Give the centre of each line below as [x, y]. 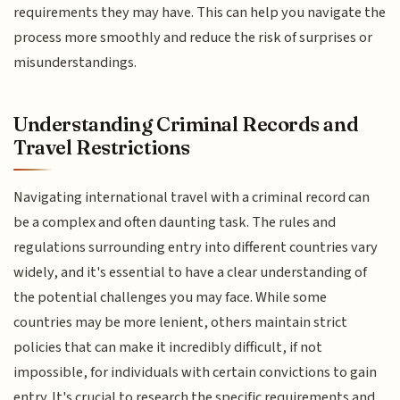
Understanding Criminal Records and [186, 124]
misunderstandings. [75, 62]
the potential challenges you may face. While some [171, 298]
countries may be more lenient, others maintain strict [181, 323]
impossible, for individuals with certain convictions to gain [196, 373]
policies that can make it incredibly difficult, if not [168, 348]
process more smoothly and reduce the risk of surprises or [193, 37]
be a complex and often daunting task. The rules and [175, 223]
